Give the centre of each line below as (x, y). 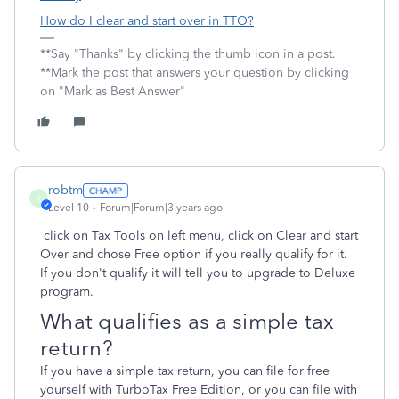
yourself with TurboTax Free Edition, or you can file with (199, 390)
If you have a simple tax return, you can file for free (185, 371)
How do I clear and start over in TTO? (147, 21)
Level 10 (69, 208)
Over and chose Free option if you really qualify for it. (195, 254)
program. (67, 292)
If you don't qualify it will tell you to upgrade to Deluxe (198, 273)
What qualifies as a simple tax (187, 321)
